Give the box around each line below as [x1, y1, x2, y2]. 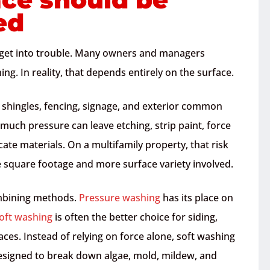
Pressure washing [79, 190, 160, 204]
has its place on [160, 190, 233, 204]
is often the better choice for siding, [52, 210, 218, 224]
